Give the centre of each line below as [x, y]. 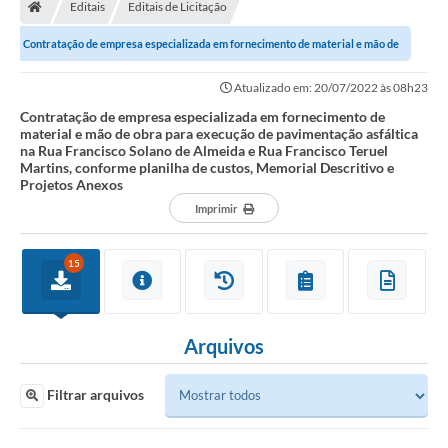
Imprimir [216, 209]
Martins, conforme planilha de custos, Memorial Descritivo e [207, 168]
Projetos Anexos [71, 185]
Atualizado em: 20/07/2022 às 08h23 [330, 88]
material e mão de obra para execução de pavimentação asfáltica [219, 134]
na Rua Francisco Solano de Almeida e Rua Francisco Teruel [204, 151]
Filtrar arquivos [94, 395]
